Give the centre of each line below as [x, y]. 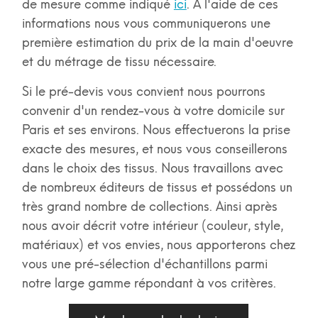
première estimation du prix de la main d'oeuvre [157, 42]
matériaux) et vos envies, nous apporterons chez [158, 245]
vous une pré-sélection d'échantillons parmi [144, 264]
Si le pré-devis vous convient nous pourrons [143, 91]
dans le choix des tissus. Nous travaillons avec [152, 168]
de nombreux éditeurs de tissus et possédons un [157, 187]
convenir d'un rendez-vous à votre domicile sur [153, 110]
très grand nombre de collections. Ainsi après [149, 206]
